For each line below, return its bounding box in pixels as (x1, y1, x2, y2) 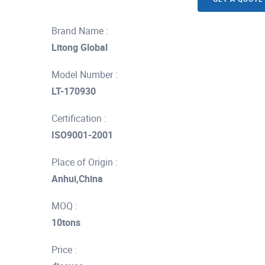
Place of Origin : (51, 156, 118, 169)
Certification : (51, 112, 106, 125)
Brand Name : (51, 24, 108, 37)
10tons (51, 216, 80, 229)
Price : (51, 243, 77, 256)
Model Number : (51, 68, 118, 81)
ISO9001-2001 (51, 128, 113, 141)
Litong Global (51, 41, 108, 54)
